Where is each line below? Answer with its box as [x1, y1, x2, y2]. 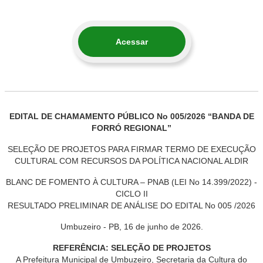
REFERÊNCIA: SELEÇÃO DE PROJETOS [52, 243, 211, 252]
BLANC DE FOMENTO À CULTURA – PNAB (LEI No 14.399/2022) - [6, 177, 257, 187]
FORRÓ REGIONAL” [92, 123, 171, 133]
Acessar [115, 37, 148, 46]
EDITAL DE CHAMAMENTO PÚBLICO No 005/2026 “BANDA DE [9, 112, 254, 121]
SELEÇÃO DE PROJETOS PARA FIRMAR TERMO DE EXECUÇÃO [7, 144, 256, 154]
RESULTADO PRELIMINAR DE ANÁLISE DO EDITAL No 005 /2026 [8, 201, 255, 210]
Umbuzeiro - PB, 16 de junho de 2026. [60, 222, 203, 231]
